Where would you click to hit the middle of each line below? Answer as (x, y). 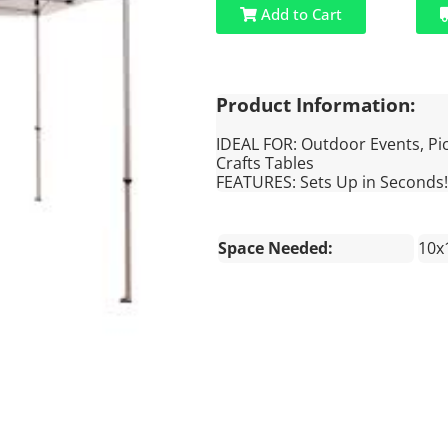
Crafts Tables (264, 163)
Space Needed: (275, 248)
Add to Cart (299, 14)
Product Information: (315, 105)
